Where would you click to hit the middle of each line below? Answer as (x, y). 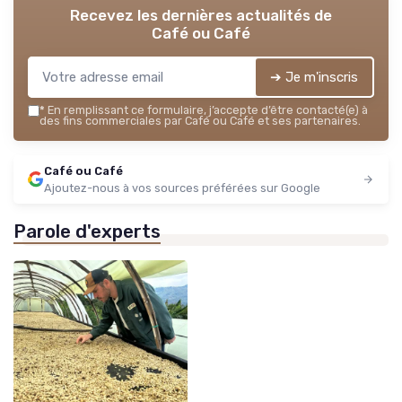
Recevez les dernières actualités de (201, 15)
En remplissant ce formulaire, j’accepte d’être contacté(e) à (206, 109)
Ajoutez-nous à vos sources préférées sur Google (182, 188)
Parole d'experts (87, 231)
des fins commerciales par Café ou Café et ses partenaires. (200, 120)
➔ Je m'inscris (314, 77)
